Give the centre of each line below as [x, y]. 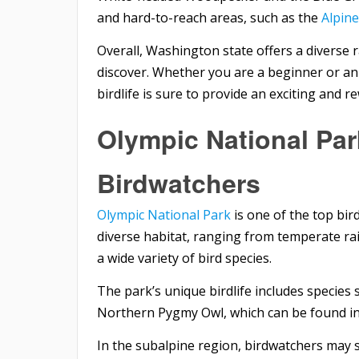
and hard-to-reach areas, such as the [209, 17]
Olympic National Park [164, 214]
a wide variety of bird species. [184, 258]
